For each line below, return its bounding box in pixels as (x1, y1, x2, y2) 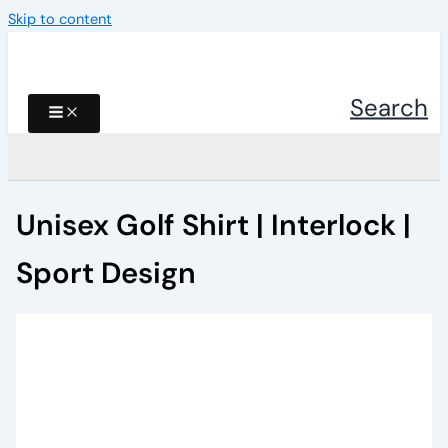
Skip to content (8, 10, 112, 29)
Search (350, 91, 428, 122)
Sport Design (15, 253, 196, 292)
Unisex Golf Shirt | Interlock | (15, 205, 411, 244)
